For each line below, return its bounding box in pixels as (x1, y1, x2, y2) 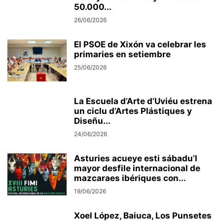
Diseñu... (74, 116, 110, 126)
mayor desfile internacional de (74, 163, 200, 173)
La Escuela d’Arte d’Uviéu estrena (74, 96, 212, 106)
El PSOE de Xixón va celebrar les (74, 39, 206, 49)
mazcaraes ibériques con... (74, 173, 186, 183)
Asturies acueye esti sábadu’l (74, 153, 197, 163)
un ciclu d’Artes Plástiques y (74, 106, 192, 116)
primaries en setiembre (74, 49, 171, 59)
